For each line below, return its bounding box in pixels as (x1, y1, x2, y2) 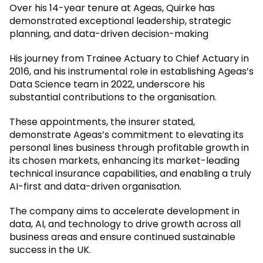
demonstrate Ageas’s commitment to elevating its (9, 128, 244, 142)
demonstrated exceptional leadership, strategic (9, 14, 231, 28)
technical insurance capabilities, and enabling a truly (9, 167, 251, 181)
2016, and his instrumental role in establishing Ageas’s (9, 65, 254, 79)
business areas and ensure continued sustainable (9, 230, 235, 244)
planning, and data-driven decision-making (9, 27, 208, 41)
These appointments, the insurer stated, (9, 115, 195, 129)
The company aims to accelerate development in (9, 204, 240, 218)
